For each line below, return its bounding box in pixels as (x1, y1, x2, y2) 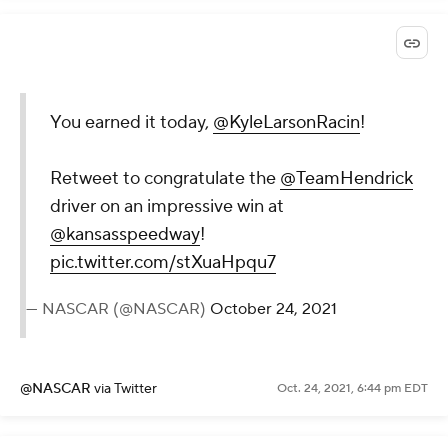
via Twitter (94, 380, 157, 399)
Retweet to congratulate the (50, 167, 280, 191)
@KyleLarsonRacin (213, 111, 360, 135)
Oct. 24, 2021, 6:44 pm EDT (277, 381, 428, 397)
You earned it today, (50, 111, 213, 135)
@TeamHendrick (280, 167, 413, 191)
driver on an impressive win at (50, 195, 284, 219)
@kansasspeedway (50, 223, 200, 247)
